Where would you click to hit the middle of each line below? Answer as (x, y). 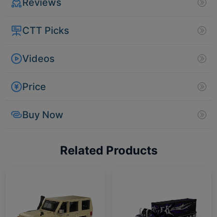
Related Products (108, 151)
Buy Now (43, 115)
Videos (39, 58)
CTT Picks (46, 30)
